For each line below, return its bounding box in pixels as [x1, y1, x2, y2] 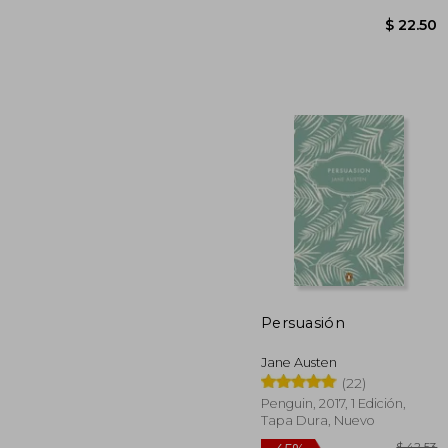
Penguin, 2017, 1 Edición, [261, 395, 406, 411]
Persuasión [261, 313, 346, 332]
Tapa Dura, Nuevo [261, 412, 375, 428]
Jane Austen [261, 354, 337, 370]
